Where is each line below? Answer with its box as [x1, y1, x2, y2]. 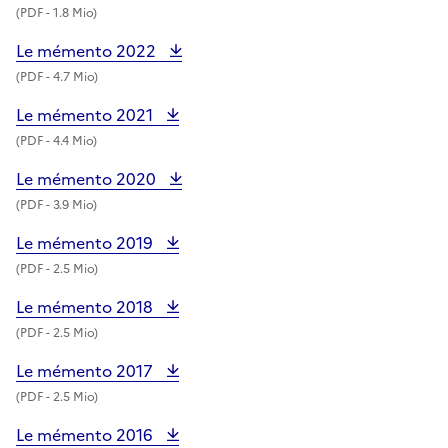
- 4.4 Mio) [43, 131, 97, 150]
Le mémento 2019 [16, 230, 157, 255]
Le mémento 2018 [16, 294, 157, 319]
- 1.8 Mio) [43, 3, 97, 22]
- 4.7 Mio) [43, 67, 98, 86]
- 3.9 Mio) [43, 195, 97, 214]
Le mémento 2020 [16, 166, 160, 191]
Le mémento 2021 [16, 102, 157, 127]
